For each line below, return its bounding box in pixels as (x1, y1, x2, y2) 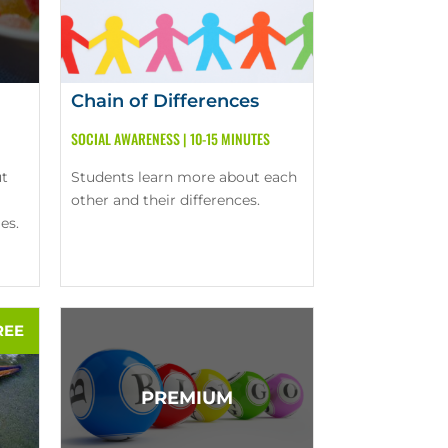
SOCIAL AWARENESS (70, 128, 180, 150)
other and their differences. (70, 191, 260, 210)
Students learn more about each (70, 168, 297, 187)
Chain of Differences (70, 90, 259, 113)
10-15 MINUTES (189, 128, 270, 150)
